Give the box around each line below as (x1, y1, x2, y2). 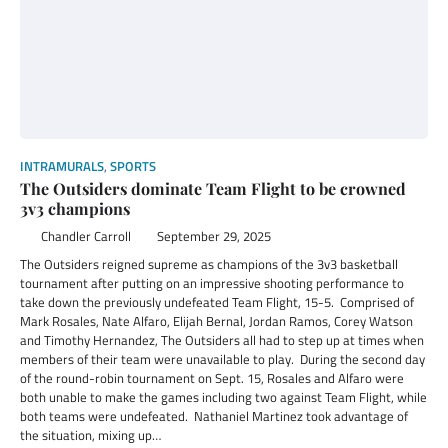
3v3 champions (20, 198, 130, 219)
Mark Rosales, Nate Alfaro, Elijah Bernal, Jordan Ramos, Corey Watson (20, 311, 413, 331)
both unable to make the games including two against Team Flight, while (20, 387, 427, 407)
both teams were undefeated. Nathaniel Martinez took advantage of (20, 406, 408, 426)
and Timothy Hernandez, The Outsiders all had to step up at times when (20, 330, 424, 350)
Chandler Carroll (40, 227, 131, 246)
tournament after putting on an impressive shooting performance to (20, 273, 404, 293)
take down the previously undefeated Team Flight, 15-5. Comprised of (20, 292, 414, 312)
